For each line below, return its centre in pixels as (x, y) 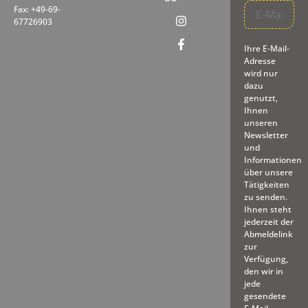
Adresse (260, 60)
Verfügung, (266, 258)
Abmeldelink (268, 234)
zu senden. (265, 197)
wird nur (261, 73)
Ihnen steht (267, 209)
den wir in (263, 271)
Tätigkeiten (266, 184)
